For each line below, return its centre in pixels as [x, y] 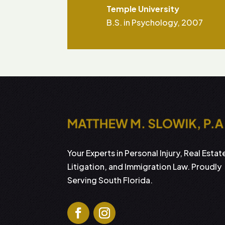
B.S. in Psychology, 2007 [154, 22]
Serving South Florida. [110, 180]
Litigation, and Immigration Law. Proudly [145, 167]
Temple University [143, 9]
